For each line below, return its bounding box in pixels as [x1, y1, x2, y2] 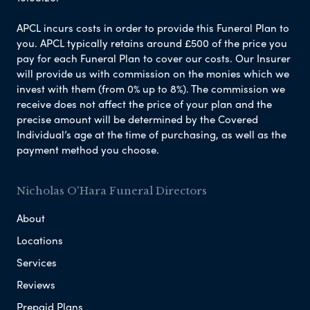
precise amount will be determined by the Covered [17, 111, 258, 127]
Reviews [17, 277, 55, 293]
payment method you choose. [17, 142, 159, 158]
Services [17, 255, 57, 271]
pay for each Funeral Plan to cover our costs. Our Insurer [17, 51, 291, 66]
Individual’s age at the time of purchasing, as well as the [17, 127, 286, 143]
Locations [17, 232, 63, 248]
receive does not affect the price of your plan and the [17, 96, 272, 112]
